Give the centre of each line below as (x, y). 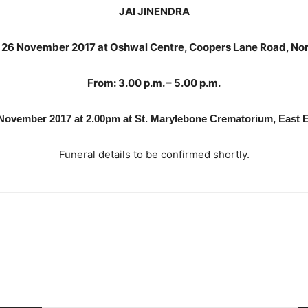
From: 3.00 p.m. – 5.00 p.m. (154, 83)
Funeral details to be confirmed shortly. (154, 154)
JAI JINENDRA (154, 11)
